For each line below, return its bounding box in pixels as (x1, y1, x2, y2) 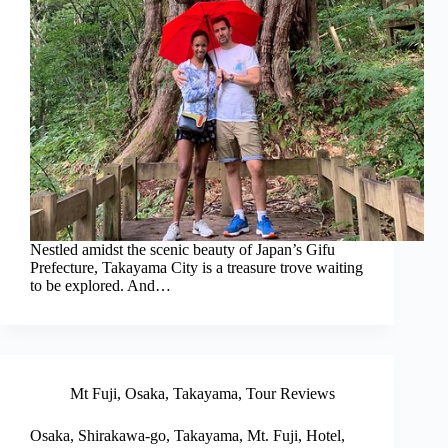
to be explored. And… (30, 277, 171, 295)
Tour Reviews (246, 385, 335, 403)
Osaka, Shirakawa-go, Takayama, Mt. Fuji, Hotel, (30, 427, 345, 445)
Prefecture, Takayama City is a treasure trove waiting (30, 259, 363, 277)
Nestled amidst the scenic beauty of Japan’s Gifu (30, 241, 335, 259)
